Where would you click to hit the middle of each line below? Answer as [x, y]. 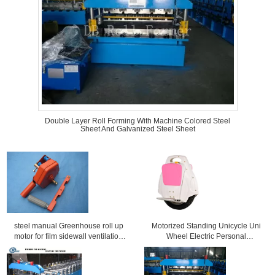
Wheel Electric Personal [206, 236]
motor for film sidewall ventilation [69, 236]
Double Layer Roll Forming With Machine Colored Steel [137, 121]
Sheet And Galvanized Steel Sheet [137, 129]
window [68, 247]
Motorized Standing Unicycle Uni [206, 226]
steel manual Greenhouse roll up [68, 226]
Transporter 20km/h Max [206, 247]
